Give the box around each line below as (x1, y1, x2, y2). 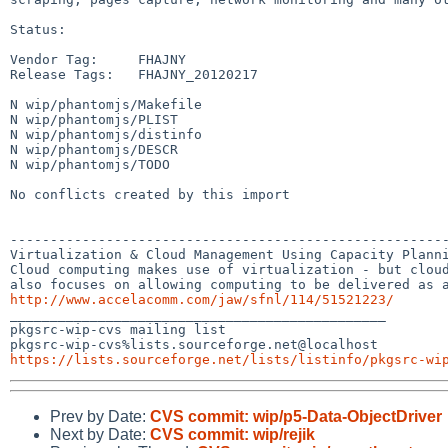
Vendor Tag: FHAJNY (10, 51, 186, 67)
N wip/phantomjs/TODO (10, 156, 170, 172)
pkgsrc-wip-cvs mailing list (10, 321, 226, 337)
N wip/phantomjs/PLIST (10, 111, 178, 127)
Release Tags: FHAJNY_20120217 (10, 66, 258, 82)
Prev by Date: (50, 407, 150, 425)
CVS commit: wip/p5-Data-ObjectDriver (150, 407, 442, 425)
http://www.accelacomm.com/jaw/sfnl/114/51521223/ (10, 291, 394, 307)
